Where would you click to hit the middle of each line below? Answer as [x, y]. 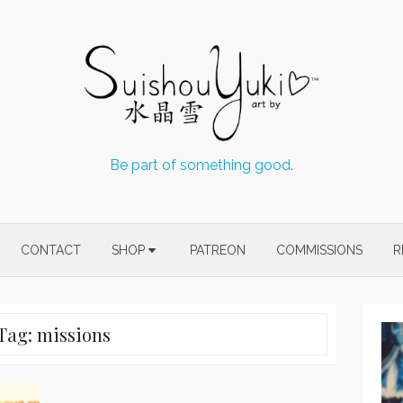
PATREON [218, 250]
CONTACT [51, 250]
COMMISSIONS [319, 250]
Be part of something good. [201, 165]
